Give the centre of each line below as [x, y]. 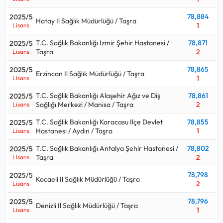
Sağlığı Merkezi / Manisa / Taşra [85, 104]
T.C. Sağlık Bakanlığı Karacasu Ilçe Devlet [99, 122]
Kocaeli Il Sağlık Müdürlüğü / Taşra [88, 179]
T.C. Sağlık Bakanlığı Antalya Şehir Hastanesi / [107, 148]
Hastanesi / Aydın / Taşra [74, 131]
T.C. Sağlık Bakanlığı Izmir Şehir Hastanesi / [103, 43]
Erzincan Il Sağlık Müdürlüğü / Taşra [90, 73]
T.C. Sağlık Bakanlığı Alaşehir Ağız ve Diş [98, 95]
